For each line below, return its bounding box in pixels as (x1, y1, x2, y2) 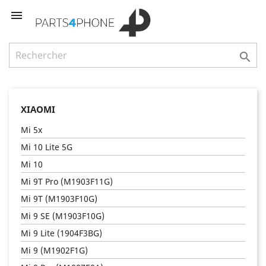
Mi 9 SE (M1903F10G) (21, 210, 104, 221)
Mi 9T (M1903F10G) (21, 192, 97, 204)
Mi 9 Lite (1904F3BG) (21, 227, 102, 239)
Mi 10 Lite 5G (21, 141, 72, 153)
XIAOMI (21, 103, 55, 115)
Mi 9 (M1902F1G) (21, 244, 88, 256)
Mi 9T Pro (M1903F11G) (21, 175, 113, 187)
